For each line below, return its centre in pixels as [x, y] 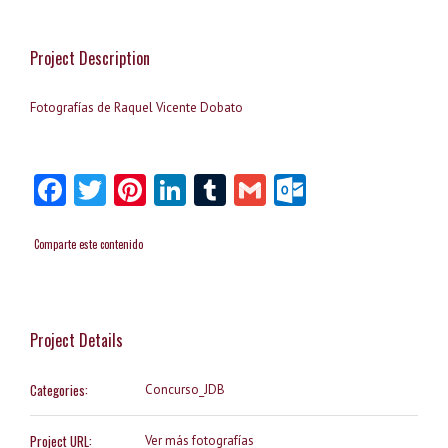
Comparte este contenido [88, 243]
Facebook [131, 190]
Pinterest [208, 190]
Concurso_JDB [185, 390]
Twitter [155, 190]
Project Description [90, 58]
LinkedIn [245, 190]
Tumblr [274, 190]
